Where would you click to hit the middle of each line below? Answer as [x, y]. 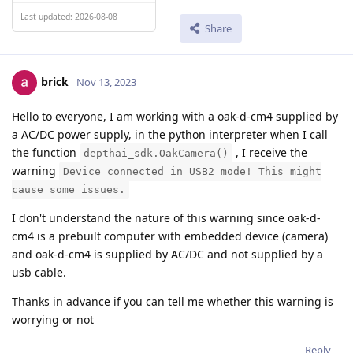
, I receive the [270, 153]
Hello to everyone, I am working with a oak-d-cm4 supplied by [175, 117]
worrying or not [53, 320]
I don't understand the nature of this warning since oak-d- [166, 218]
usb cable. [39, 273]
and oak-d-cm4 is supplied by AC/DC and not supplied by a [167, 255]
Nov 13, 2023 [106, 82]
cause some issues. [69, 190]
